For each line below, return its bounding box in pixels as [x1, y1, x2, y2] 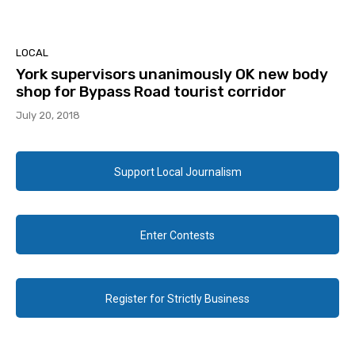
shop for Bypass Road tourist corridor [16, 82, 286, 101]
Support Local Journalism [113, 166, 242, 179]
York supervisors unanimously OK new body [16, 65, 328, 84]
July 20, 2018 [16, 109, 80, 122]
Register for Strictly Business [105, 292, 250, 306]
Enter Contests [140, 229, 215, 242]
